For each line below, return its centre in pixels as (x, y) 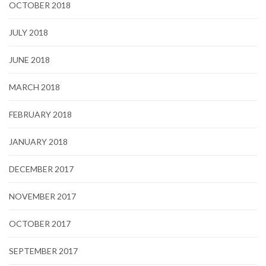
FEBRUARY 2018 (40, 114)
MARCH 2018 (34, 87)
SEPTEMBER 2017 (43, 251)
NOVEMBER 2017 (42, 196)
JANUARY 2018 (38, 141)
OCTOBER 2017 (40, 223)
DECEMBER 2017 (41, 169)
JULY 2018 (28, 32)
